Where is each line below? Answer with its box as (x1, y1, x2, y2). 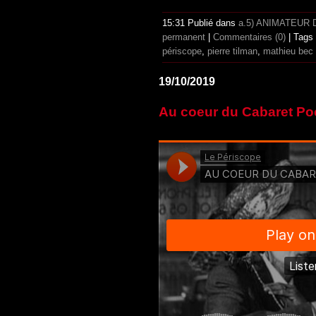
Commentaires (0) (213, 32, 286, 43)
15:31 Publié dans (162, 18, 238, 29)
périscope (162, 46, 202, 57)
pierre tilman (207, 46, 257, 57)
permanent (162, 32, 205, 43)
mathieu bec (263, 46, 313, 57)
